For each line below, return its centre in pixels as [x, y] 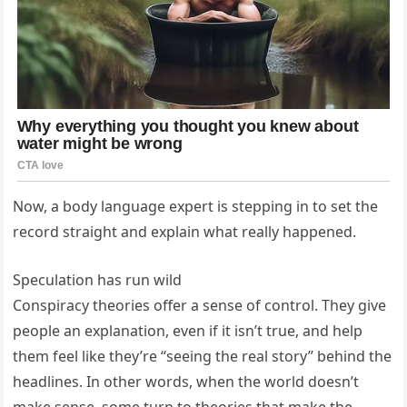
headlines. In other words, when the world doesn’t [186, 381]
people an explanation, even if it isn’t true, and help [188, 330]
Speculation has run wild [98, 279]
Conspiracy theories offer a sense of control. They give [200, 305]
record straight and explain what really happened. [185, 231]
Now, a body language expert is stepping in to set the [196, 206]
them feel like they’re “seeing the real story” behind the [203, 356]
